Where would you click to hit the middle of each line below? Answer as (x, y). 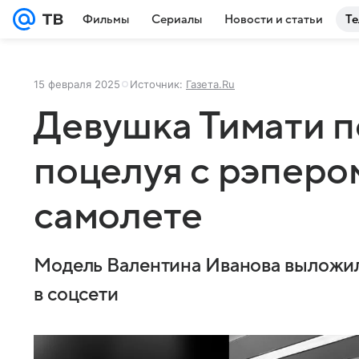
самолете (119, 216)
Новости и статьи (274, 19)
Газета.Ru (210, 84)
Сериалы (177, 19)
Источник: (158, 84)
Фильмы (106, 19)
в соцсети (76, 295)
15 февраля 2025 (77, 84)
